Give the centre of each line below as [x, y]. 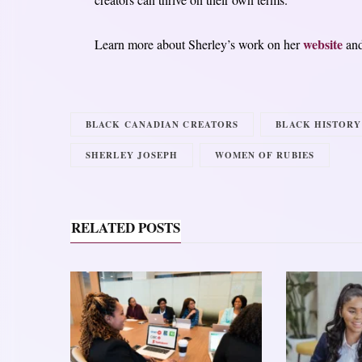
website [322, 44]
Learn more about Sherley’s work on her [198, 44]
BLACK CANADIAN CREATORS [162, 125]
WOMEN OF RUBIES [265, 156]
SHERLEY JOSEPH [132, 156]
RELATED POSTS [126, 228]
